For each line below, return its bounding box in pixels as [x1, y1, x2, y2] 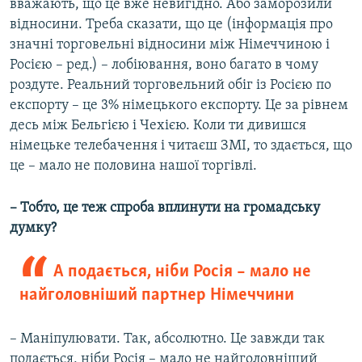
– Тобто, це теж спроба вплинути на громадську [10, 200, 320, 217]
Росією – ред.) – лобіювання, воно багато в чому [10, 57, 318, 74]
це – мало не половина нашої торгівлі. [10, 158, 257, 175]
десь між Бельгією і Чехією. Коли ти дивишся [10, 118, 306, 134]
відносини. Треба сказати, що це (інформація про [10, 17, 333, 33]
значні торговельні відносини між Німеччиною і [10, 37, 330, 53]
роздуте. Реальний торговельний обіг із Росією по [10, 78, 331, 94]
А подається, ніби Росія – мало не [53, 263, 311, 282]
